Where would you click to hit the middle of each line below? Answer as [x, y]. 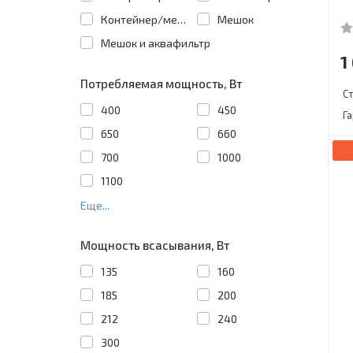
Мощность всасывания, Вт [155, 245]
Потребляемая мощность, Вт [161, 83]
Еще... [95, 205]
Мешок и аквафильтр [156, 43]
